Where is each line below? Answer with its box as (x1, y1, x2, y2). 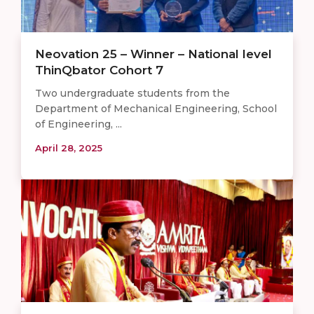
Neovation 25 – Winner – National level (35, 46, 272, 61)
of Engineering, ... (35, 117, 122, 130)
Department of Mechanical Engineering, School (35, 102, 277, 115)
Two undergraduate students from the (35, 86, 230, 100)
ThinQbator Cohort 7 (35, 62, 163, 77)
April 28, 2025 (35, 142, 102, 153)
